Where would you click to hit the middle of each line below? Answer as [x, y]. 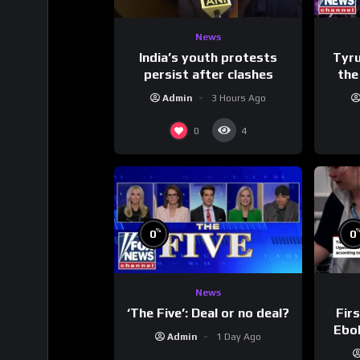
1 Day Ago [239, 336]
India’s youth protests [209, 58]
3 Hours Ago [239, 98]
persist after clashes [208, 75]
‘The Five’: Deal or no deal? [209, 313]
